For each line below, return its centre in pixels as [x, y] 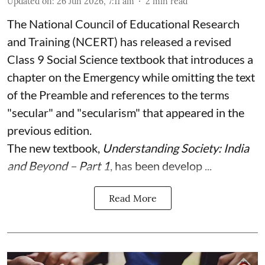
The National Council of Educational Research [123, 24]
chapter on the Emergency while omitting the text [131, 77]
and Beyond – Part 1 [59, 166]
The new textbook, [55, 148]
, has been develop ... [161, 166]
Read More [132, 198]
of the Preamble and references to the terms [118, 95]
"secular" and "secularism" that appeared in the [126, 112]
